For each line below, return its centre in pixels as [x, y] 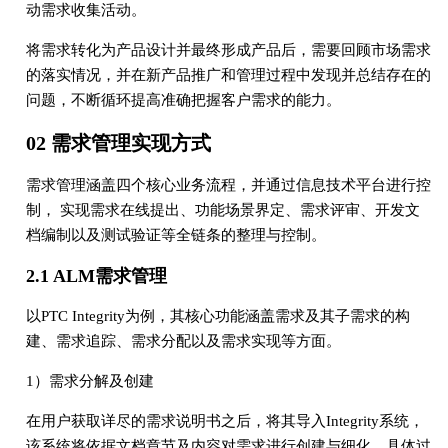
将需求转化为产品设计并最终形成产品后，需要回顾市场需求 [228, 49]
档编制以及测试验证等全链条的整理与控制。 [175, 234]
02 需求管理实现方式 [118, 142]
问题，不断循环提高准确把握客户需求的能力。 [183, 99]
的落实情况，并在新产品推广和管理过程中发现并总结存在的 [228, 74]
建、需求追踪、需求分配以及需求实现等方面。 [183, 340]
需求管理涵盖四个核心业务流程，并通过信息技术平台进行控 [228, 184]
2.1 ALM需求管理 [96, 275]
